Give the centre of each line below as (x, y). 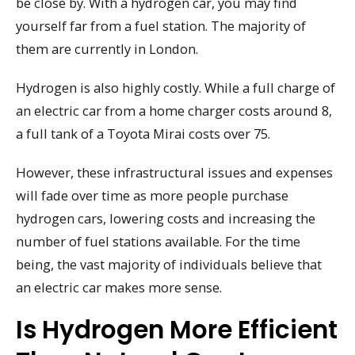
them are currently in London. (107, 49)
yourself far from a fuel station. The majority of (161, 26)
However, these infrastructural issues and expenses (174, 172)
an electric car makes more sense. (119, 287)
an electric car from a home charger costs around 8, (174, 110)
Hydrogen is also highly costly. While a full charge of (176, 87)
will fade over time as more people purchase (152, 195)
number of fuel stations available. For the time (158, 241)
